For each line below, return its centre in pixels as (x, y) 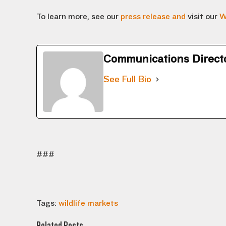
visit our (203, 17)
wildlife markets (88, 203)
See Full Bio (127, 79)
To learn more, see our (78, 17)
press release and (153, 17)
